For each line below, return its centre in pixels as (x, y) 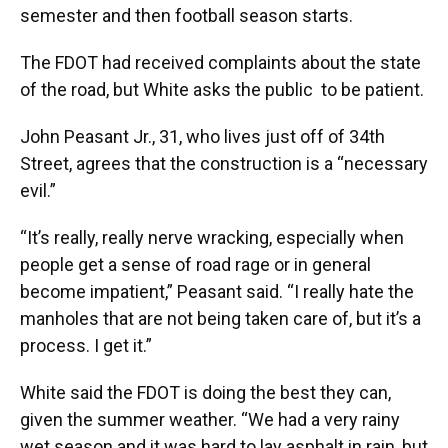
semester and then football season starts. (186, 15)
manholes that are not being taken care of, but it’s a (220, 318)
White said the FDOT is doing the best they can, (205, 392)
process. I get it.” (86, 345)
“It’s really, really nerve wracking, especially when (212, 237)
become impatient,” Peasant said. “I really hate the (217, 291)
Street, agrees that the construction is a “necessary (224, 163)
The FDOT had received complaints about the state (220, 62)
